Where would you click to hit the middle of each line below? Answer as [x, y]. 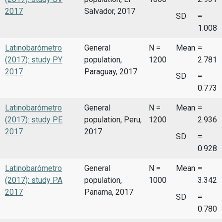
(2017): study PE [34, 120]
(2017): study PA [34, 180]
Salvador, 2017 [110, 11]
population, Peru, [113, 120]
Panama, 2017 [109, 192]
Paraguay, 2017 [111, 71]
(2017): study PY [34, 59]
